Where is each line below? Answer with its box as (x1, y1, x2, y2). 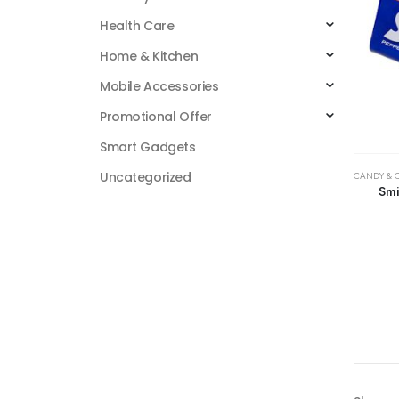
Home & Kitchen (100, 47, 199, 66)
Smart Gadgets (100, 138, 196, 157)
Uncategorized (100, 168, 191, 187)
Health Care (100, 17, 175, 36)
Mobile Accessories (100, 77, 219, 96)
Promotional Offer (100, 108, 212, 126)
